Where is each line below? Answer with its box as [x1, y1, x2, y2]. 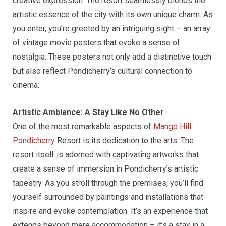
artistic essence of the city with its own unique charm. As [13, 10, 213, 20]
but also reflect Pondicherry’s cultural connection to [13, 66, 192, 76]
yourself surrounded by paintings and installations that [13, 192, 203, 202]
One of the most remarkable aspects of [13, 122, 153, 132]
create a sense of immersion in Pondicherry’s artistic [13, 164, 198, 174]
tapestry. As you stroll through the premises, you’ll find [13, 178, 203, 188]
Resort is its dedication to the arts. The [55, 136, 194, 146]
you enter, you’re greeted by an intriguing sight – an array [13, 24, 210, 34]
